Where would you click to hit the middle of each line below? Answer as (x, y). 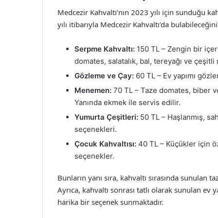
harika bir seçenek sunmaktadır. (110, 202)
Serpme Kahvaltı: (105, 49)
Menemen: (93, 90)
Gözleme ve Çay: (104, 75)
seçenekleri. (96, 129)
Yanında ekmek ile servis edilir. (127, 102)
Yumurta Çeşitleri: (106, 117)
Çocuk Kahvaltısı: (105, 144)
